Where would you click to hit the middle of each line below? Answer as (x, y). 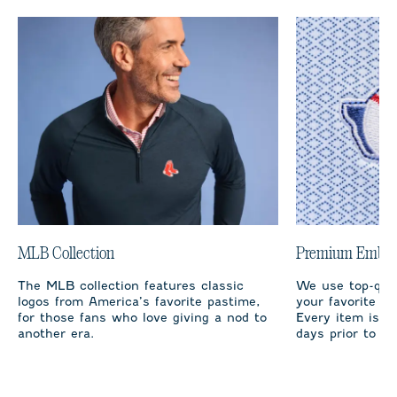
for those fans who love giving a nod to (142, 318)
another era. (56, 334)
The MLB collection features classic (131, 286)
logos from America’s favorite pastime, (139, 302)
